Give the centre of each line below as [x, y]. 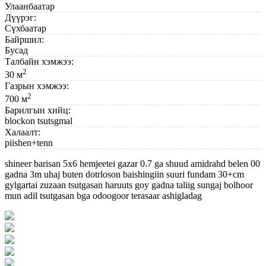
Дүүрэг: [20, 17]
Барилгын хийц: [38, 110]
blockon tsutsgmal [39, 121]
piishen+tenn [29, 143]
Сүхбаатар [26, 28]
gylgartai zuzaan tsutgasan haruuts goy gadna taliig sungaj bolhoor [129, 185]
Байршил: [24, 39]
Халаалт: [23, 132]
